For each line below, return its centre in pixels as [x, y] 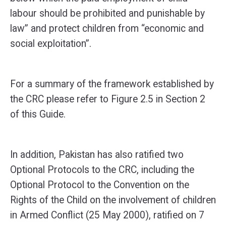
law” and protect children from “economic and [107, 29]
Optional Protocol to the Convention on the [100, 185]
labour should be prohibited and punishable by [107, 13]
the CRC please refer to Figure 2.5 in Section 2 [108, 99]
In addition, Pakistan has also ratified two [97, 155]
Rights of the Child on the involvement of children [113, 200]
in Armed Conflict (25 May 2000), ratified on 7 [107, 215]
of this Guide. [38, 114]
